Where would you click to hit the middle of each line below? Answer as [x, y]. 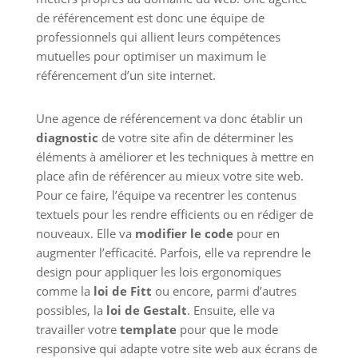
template [148, 330]
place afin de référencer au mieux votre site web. [169, 176]
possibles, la [71, 310]
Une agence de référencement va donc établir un [169, 119]
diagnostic [67, 138]
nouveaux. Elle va [85, 234]
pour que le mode [227, 330]
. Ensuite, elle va [231, 310]
